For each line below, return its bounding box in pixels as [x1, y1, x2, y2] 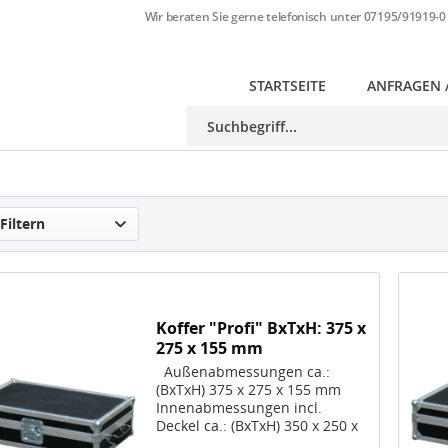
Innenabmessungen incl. [156, 398, 323, 418]
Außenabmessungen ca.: [156, 362, 331, 382]
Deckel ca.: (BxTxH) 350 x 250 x [156, 416, 359, 436]
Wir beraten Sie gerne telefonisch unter [144, 8, 364, 25]
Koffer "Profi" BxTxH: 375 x [156, 317, 367, 340]
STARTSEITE [248, 76, 326, 95]
